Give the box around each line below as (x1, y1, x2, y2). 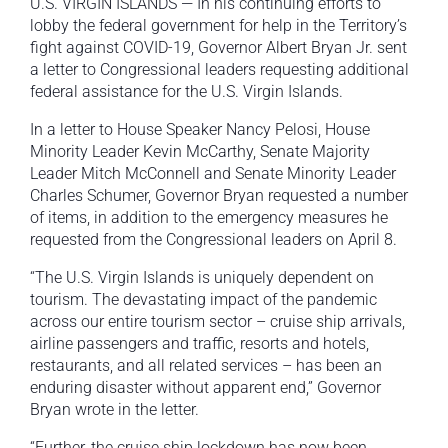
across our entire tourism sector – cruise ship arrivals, (30, 312, 405, 332)
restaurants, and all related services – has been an (30, 356, 382, 376)
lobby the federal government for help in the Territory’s (30, 16, 407, 36)
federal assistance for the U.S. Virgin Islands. (30, 82, 343, 102)
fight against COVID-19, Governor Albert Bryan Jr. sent (30, 38, 407, 58)
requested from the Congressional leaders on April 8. (30, 230, 397, 250)
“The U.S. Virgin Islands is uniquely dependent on (30, 268, 374, 288)
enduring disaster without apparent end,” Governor (30, 378, 381, 398)
